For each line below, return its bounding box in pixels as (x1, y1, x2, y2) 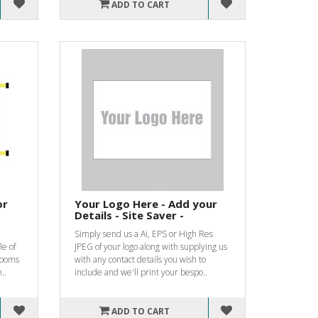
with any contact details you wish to (74, 253, 206, 265)
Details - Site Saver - (74, 207, 184, 222)
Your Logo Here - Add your (74, 196, 217, 211)
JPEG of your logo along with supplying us (74, 240, 227, 253)
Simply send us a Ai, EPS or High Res (74, 227, 213, 240)
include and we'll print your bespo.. (74, 265, 207, 278)
